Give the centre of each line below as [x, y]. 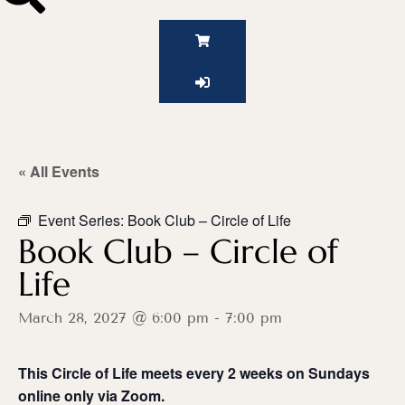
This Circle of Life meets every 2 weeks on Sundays [194, 373]
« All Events [59, 172]
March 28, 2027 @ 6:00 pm [113, 318]
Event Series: [83, 221]
